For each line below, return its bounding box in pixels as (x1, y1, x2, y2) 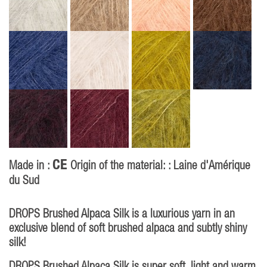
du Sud (9, 176, 39, 187)
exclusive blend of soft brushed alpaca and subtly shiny (9, 223, 247, 235)
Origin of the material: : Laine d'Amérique (67, 161, 250, 172)
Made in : (9, 161, 52, 172)
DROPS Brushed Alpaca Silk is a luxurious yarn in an (9, 209, 235, 221)
